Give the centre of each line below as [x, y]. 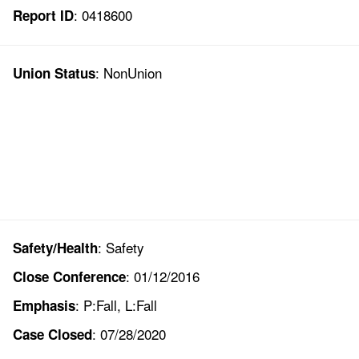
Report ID [43, 16]
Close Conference [69, 277]
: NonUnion [128, 73]
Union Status [54, 73]
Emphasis [44, 306]
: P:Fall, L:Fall [116, 305]
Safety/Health [55, 248]
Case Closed [52, 335]
